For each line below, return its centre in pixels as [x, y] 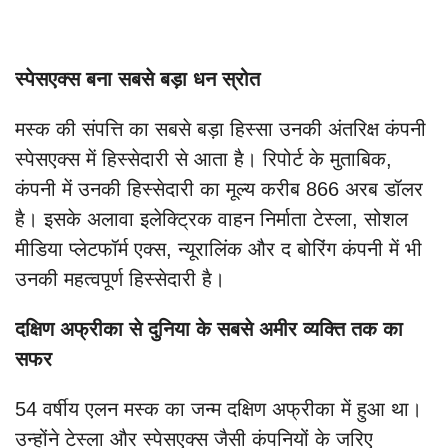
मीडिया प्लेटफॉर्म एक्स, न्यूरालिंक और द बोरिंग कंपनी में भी [218, 249]
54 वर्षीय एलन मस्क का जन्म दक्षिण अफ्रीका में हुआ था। [218, 409]
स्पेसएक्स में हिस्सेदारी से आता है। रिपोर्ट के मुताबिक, [203, 159]
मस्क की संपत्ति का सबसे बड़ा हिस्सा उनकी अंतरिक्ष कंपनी [220, 129]
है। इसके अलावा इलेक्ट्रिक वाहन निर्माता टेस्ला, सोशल [211, 219]
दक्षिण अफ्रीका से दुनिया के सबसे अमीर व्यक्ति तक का [209, 329]
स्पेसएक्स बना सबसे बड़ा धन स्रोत [137, 79]
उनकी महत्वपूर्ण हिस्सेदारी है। [120, 279]
